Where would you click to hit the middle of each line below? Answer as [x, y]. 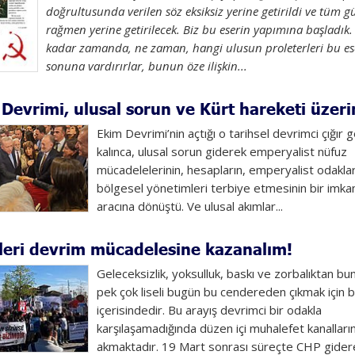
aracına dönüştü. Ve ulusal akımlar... [189, 206]
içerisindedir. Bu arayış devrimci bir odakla [209, 310]
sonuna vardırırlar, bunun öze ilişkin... [146, 66]
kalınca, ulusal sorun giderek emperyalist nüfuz [221, 151]
